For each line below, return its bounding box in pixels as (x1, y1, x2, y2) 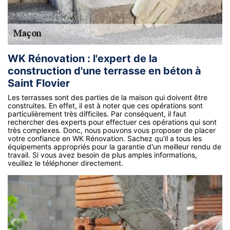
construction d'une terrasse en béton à (8, 65, 201, 77)
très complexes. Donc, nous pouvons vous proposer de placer (8, 126, 216, 135)
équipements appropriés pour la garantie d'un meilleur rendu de (8, 142, 221, 151)
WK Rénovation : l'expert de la (8, 52, 158, 65)
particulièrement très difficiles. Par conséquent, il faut (8, 109, 186, 118)
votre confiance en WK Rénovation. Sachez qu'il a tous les (8, 134, 202, 143)
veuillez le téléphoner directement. (8, 159, 123, 167)
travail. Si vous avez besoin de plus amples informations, (8, 150, 197, 159)
